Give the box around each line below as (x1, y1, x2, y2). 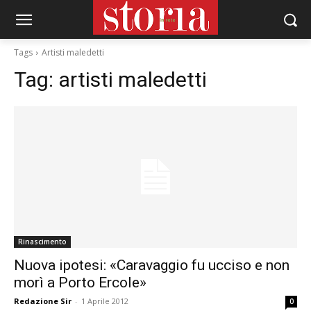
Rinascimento (18, 237, 67, 246)
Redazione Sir (14, 296, 72, 306)
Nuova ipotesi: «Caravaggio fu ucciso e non (14, 257, 289, 274)
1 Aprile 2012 (81, 296, 128, 306)
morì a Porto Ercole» (14, 274, 146, 291)
